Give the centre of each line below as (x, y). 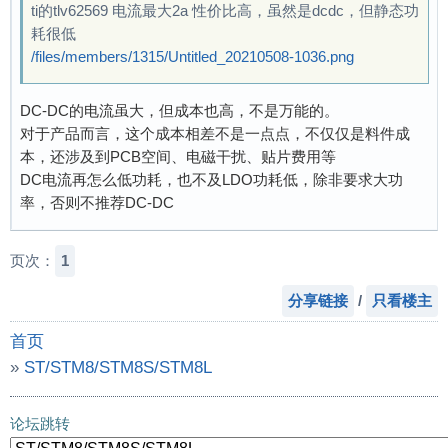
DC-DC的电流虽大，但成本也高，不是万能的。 (179, 110)
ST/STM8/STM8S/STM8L (118, 366)
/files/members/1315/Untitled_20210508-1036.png (192, 56)
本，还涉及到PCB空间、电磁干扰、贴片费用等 (178, 156)
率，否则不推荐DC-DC (97, 202)
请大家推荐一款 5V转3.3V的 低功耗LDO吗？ (192, 392)
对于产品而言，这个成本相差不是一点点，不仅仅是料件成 (215, 133)
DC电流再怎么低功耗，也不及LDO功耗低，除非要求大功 (211, 179)
